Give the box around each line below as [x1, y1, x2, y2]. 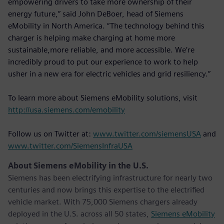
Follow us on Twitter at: [8, 128, 93, 138]
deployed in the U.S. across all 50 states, [8, 208, 151, 218]
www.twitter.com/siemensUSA [93, 128, 201, 138]
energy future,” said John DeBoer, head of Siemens [8, 8, 183, 18]
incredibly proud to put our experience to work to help [8, 56, 198, 66]
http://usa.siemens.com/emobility [8, 104, 125, 114]
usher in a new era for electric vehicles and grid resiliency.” [8, 68, 210, 78]
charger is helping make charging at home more [8, 32, 175, 42]
